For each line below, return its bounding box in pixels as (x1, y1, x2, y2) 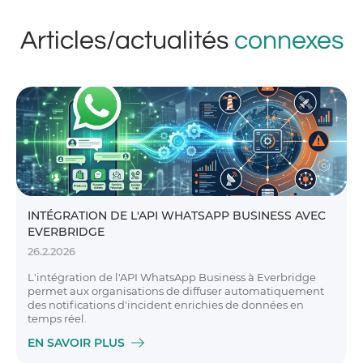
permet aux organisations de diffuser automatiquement (28, 284, 324, 297)
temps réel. (28, 312, 87, 325)
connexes (233, 28, 344, 54)
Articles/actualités (19, 28, 234, 54)
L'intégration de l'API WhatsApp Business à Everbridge (28, 271, 316, 284)
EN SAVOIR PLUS (28, 335, 125, 350)
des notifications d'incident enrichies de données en (28, 298, 304, 311)
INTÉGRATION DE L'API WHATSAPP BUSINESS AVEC (28, 208, 326, 223)
